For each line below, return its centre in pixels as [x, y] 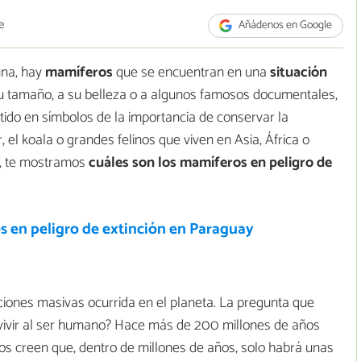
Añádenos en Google [284, 26]
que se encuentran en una [191, 73]
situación [299, 73]
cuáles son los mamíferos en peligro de [209, 163]
